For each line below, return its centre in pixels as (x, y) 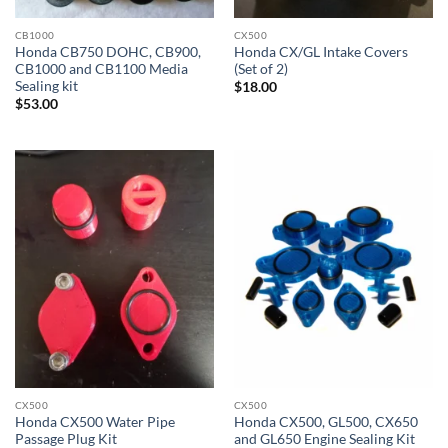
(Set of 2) (260, 68)
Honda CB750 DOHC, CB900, (107, 51)
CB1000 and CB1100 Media (101, 68)
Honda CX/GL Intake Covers (320, 51)
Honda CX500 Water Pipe (94, 421)
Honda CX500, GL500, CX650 (325, 421)
